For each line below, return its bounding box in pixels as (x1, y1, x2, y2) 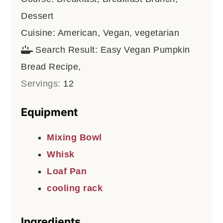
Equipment (21, 105, 78, 118)
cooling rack (47, 183, 103, 193)
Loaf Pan (47, 166, 87, 176)
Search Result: (35, 44, 101, 55)
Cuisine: (21, 27, 58, 38)
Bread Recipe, (21, 61, 81, 72)
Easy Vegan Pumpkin (100, 44, 190, 55)
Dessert (21, 10, 54, 21)
